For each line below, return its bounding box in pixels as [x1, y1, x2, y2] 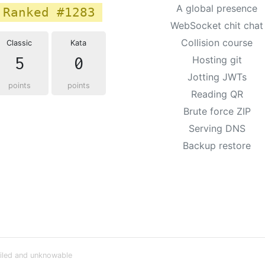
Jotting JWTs [187, 70, 247, 83]
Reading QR [190, 88, 243, 100]
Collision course [181, 36, 253, 49]
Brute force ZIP [183, 105, 251, 117]
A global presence [176, 2, 257, 14]
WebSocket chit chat [170, 19, 263, 31]
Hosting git [192, 53, 242, 66]
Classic [7, 38, 33, 47]
